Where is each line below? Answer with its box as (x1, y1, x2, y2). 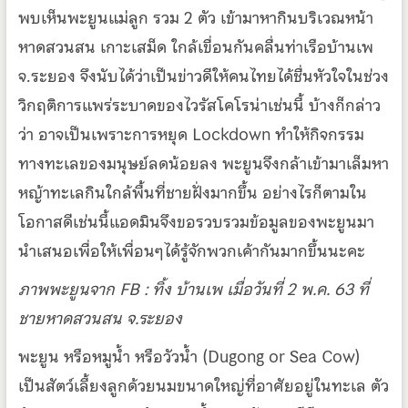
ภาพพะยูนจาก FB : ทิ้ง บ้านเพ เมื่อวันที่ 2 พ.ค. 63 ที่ (17, 275, 369, 302)
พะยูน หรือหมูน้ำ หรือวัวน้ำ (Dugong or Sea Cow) (17, 342, 361, 370)
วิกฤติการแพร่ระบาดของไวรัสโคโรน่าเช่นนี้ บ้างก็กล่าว (17, 91, 381, 118)
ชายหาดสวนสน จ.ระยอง (17, 304, 182, 331)
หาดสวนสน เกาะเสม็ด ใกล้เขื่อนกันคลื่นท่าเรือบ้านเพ (17, 33, 373, 60)
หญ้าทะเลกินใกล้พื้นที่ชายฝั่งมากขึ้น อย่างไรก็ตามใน (17, 178, 367, 206)
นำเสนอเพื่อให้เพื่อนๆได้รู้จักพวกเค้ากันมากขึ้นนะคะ (17, 237, 365, 264)
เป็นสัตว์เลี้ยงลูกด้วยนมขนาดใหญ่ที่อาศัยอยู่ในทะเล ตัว (17, 372, 389, 399)
